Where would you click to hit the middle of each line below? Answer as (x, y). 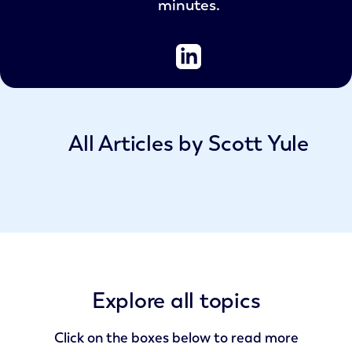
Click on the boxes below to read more (176, 338)
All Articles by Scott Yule (189, 143)
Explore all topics (176, 301)
